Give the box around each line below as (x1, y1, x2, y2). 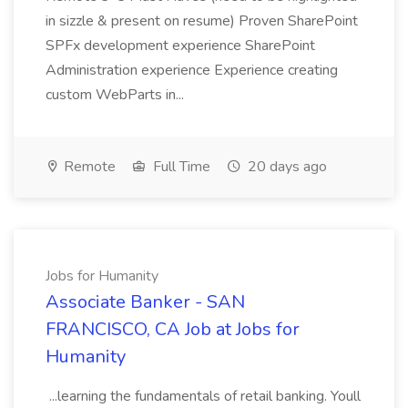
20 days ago (244, 157, 327, 177)
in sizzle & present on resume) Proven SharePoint (46, 11, 358, 31)
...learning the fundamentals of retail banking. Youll (46, 386, 361, 406)
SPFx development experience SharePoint (46, 36, 315, 56)
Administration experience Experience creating (46, 60, 338, 80)
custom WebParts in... (46, 85, 188, 105)
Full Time (149, 157, 210, 177)
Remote (60, 157, 116, 177)
